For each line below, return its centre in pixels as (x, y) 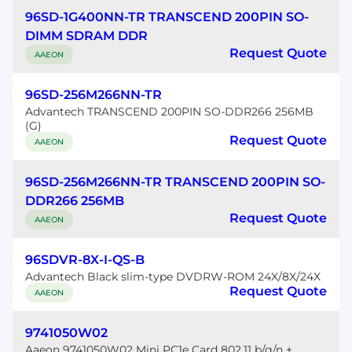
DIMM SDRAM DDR (86, 36)
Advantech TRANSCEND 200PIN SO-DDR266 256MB (169, 112)
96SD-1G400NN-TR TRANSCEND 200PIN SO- (167, 17)
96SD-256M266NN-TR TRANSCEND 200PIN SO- (175, 182)
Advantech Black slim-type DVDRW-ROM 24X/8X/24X (173, 277)
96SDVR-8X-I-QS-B (85, 260)
